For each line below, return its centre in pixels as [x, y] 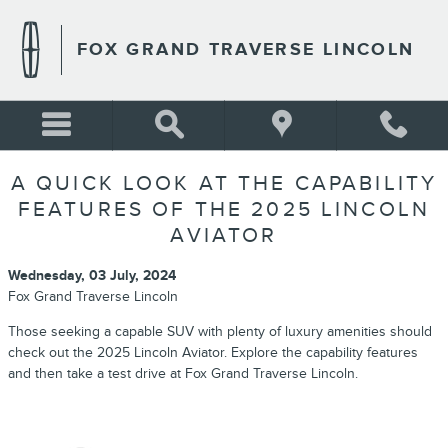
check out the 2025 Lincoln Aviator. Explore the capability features [213, 352]
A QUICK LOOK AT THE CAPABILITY [224, 183]
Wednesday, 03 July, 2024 [92, 275]
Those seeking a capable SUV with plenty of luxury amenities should [220, 331]
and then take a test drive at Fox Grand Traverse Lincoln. [183, 373]
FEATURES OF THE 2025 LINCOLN [224, 209]
